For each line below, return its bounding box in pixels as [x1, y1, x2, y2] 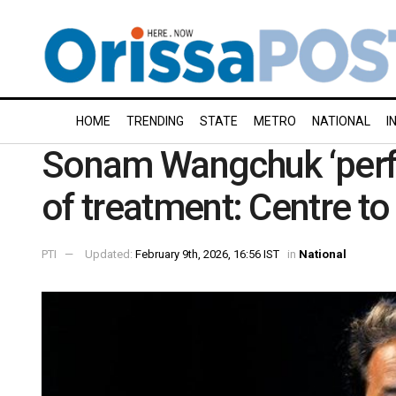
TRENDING [126, 114, 184, 128]
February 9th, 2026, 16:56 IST [135, 247, 279, 261]
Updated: [85, 247, 135, 261]
